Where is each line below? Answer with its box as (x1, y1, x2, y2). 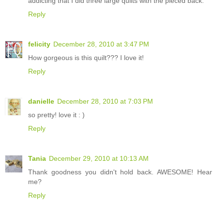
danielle (28, 97, 54, 106)
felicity (28, 40, 50, 48)
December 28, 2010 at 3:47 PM (53, 40, 149, 48)
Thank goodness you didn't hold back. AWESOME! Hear (28, 168, 212, 176)
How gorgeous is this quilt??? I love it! (28, 54, 144, 62)
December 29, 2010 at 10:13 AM (49, 155, 149, 162)
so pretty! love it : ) (28, 111, 85, 119)
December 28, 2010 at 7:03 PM (57, 97, 153, 106)
